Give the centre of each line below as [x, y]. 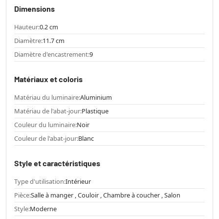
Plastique [95, 111]
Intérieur [78, 181]
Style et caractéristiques [57, 163]
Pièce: [22, 195]
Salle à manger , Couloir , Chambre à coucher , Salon [106, 195]
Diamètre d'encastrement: [52, 54]
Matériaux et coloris [48, 79]
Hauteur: [27, 27]
